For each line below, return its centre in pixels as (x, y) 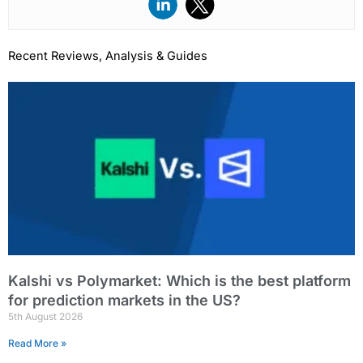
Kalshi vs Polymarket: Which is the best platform (179, 281)
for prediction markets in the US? (124, 300)
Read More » (37, 343)
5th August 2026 (45, 316)
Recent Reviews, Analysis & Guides (108, 56)
